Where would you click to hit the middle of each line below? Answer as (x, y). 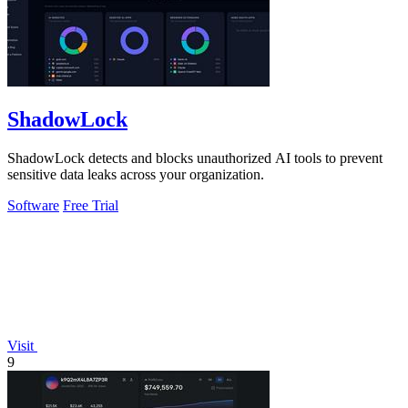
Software (33, 206)
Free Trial (91, 206)
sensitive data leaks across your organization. (136, 175)
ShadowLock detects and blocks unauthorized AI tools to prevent (195, 158)
